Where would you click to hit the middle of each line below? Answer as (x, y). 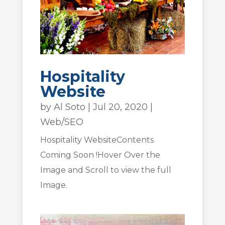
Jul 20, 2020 (120, 107)
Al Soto (69, 107)
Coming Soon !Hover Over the (100, 155)
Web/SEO (62, 122)
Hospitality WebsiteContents (97, 140)
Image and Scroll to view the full (105, 170)
